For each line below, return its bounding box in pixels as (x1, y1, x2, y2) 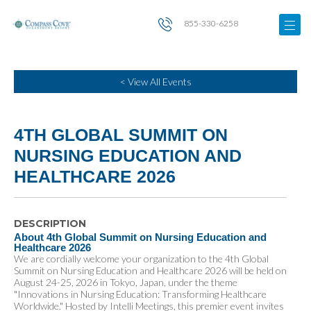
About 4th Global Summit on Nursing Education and (14, 231, 267, 243)
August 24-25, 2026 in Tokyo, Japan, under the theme (14, 276, 237, 288)
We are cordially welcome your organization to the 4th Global (14, 253, 269, 264)
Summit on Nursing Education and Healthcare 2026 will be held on (14, 264, 287, 276)
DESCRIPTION (14, 217, 86, 230)
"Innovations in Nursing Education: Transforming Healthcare (14, 288, 267, 300)
